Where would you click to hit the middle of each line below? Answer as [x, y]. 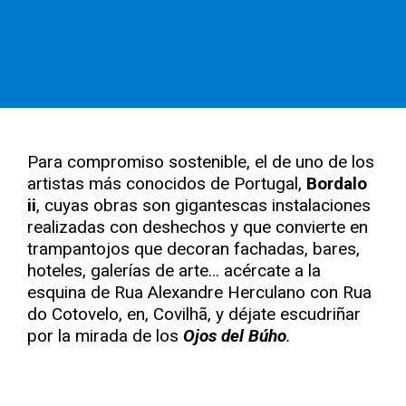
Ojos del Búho [235, 336]
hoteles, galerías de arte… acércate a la [174, 271]
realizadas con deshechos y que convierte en [198, 227]
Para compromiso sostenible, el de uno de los [201, 162]
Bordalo [337, 184]
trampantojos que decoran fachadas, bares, [193, 249]
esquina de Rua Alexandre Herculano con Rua [199, 292]
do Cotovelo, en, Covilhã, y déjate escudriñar [194, 314]
